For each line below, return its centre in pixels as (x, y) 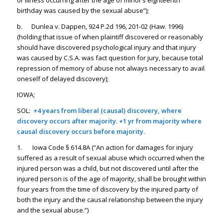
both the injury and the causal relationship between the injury (110, 200)
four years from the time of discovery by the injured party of (107, 189)
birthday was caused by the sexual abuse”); (83, 11)
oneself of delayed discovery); (62, 79)
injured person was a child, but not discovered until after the (108, 168)
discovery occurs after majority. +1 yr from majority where (109, 121)
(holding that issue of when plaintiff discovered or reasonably (110, 37)
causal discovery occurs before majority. (81, 132)
